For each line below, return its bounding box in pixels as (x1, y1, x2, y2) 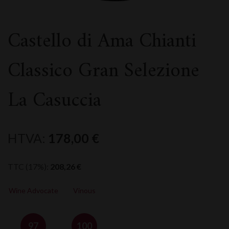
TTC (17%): (8, 162, 50, 171)
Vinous (73, 186, 96, 195)
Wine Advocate (8, 186, 58, 195)
